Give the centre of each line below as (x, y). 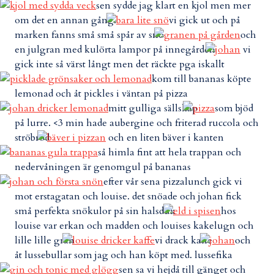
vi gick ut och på (205, 20)
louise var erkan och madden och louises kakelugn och (134, 226)
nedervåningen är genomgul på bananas (104, 167)
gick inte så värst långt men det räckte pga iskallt (120, 64)
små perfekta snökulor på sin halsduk (96, 211)
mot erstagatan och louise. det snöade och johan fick (128, 196)
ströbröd (33, 138)
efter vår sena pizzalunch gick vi (173, 182)
